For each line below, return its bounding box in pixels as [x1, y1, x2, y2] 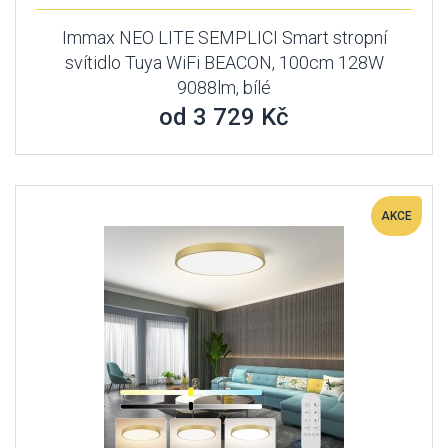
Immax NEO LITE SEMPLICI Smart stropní [61, 27, 387, 48]
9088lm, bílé [177, 77, 271, 98]
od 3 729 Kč [159, 103, 289, 131]
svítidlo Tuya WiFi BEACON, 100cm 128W [64, 52, 384, 73]
